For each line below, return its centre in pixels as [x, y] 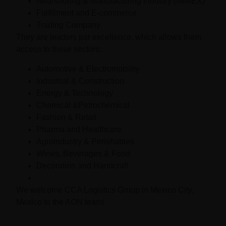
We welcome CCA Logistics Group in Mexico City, [105, 190]
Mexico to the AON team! [61, 202]
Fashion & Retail [67, 117]
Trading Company [69, 25]
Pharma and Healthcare [79, 129]
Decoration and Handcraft [82, 165]
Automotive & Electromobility [88, 69]
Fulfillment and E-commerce [87, 13]
